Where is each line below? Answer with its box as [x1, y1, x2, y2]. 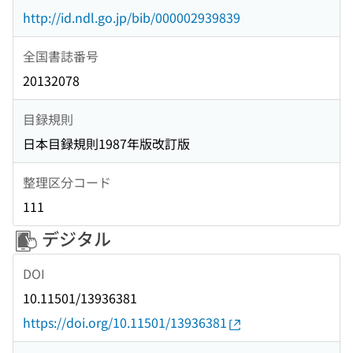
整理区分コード [23, 172, 111, 191]
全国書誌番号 [23, 46, 98, 65]
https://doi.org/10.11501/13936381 [23, 313, 227, 333]
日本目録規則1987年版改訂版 [23, 134, 190, 154]
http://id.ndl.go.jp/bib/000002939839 [23, 8, 240, 28]
